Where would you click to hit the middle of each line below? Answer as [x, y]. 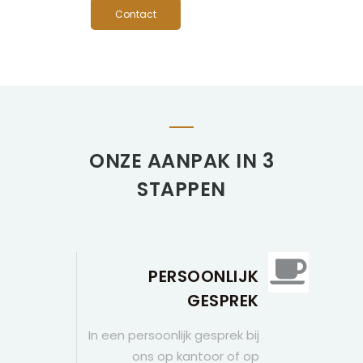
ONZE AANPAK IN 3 [181, 160]
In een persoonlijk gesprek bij [173, 335]
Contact [136, 14]
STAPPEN [181, 189]
